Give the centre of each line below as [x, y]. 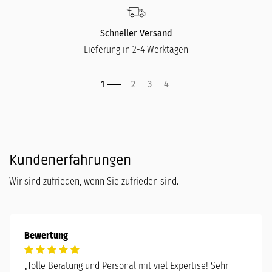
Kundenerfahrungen [70, 160]
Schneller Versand [136, 33]
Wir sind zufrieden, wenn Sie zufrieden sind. [95, 181]
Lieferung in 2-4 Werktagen [136, 49]
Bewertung [46, 235]
